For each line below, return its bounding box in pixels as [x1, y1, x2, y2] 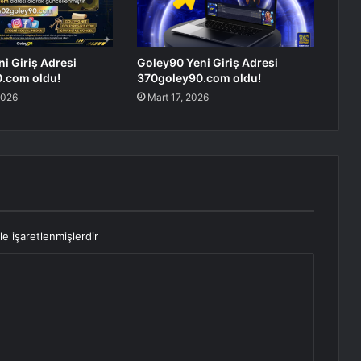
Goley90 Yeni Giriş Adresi [136, 56, 278, 70]
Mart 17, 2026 [147, 91, 209, 104]
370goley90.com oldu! [136, 71, 261, 85]
